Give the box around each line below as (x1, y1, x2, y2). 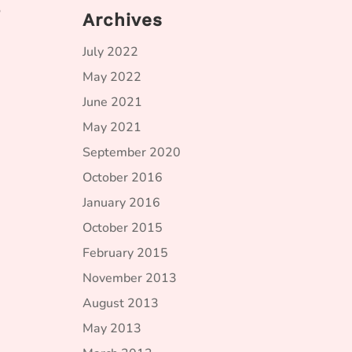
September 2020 (82, 144, 181, 161)
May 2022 (82, 68, 141, 86)
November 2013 (82, 269, 177, 287)
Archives (82, 9, 163, 30)
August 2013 (82, 295, 159, 312)
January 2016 (82, 194, 160, 211)
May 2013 (82, 320, 141, 337)
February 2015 (82, 244, 168, 262)
